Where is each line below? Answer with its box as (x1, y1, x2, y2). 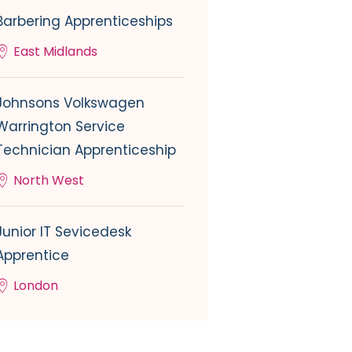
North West (13, 170, 84, 189)
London (13, 276, 58, 295)
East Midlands (13, 42, 97, 60)
